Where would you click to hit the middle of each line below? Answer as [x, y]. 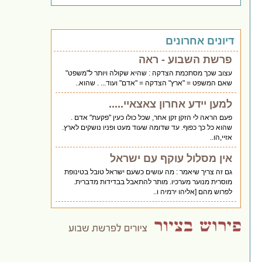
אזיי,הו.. [221, 137]
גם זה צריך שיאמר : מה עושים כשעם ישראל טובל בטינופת [149, 172]
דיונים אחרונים [200, 41]
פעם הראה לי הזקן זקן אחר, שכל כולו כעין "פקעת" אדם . [152, 117]
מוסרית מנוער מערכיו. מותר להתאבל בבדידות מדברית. [153, 182]
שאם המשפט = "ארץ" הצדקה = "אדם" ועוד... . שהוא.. [154, 83]
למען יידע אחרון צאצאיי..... [171, 104]
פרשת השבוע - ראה [186, 59]
